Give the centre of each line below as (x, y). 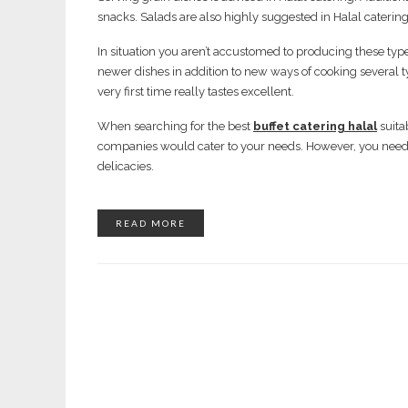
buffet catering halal (315, 126)
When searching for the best (175, 126)
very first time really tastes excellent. (196, 92)
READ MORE (151, 223)
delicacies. (126, 166)
